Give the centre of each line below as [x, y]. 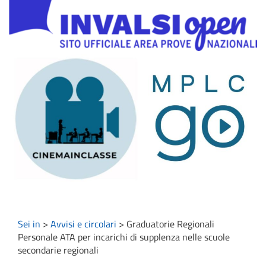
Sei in [29, 224]
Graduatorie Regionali [170, 224]
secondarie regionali [58, 250]
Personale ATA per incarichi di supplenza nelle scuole [124, 237]
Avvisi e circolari [83, 224]
